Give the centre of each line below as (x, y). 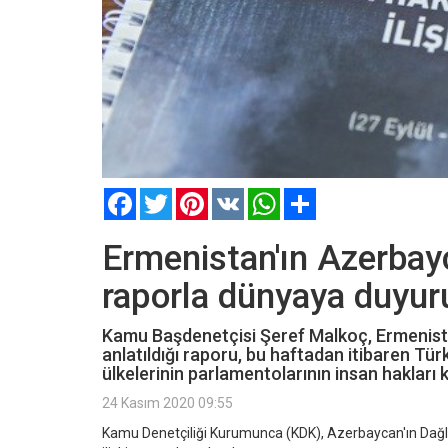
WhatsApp (313, 195)
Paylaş (337, 195)
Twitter (195, 195)
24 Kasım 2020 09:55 (167, 402)
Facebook (166, 195)
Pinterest (237, 195)
